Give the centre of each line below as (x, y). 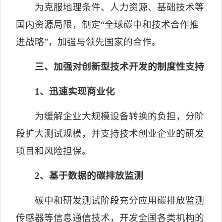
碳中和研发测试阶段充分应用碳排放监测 (119, 200)
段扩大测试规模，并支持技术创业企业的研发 (110, 134)
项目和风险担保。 (54, 151)
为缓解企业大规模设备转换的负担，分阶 (119, 116)
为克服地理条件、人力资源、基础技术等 (119, 7)
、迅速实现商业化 (77, 91)
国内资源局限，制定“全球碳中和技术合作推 (108, 25)
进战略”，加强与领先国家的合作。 (89, 42)
